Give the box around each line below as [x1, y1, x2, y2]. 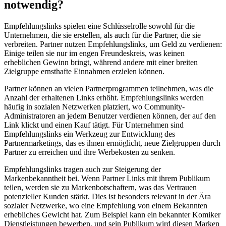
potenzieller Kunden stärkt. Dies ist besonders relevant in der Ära [4, 192, 211, 201]
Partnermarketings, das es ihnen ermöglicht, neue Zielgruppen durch [4, 138, 220, 147]
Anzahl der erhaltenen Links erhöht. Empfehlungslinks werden [4, 93, 204, 102]
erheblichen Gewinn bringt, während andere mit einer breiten [4, 58, 198, 67]
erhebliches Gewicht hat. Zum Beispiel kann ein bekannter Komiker [4, 210, 220, 219]
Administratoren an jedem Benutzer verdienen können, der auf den [4, 111, 216, 120]
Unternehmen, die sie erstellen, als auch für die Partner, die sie [4, 30, 201, 39]
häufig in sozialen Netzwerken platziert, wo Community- [4, 102, 185, 111]
